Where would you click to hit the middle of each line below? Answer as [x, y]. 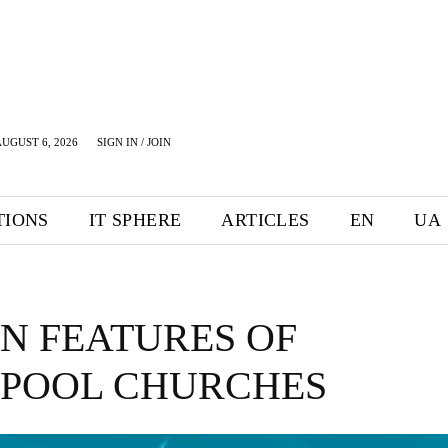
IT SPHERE [135, 220]
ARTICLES [265, 220]
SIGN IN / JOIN [134, 142]
